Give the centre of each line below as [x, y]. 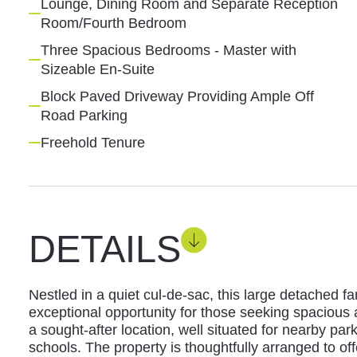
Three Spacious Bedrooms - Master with [168, 50]
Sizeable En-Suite [97, 69]
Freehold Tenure [92, 142]
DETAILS [104, 249]
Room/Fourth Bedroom [113, 23]
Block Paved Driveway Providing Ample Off [177, 96]
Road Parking [84, 115]
